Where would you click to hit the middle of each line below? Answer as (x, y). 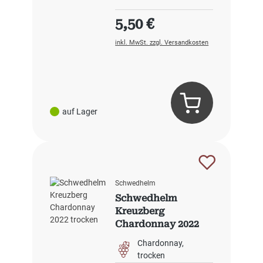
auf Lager (80, 111)
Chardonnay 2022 (157, 224)
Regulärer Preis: (157, 18)
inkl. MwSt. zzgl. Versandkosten (162, 43)
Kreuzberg (140, 211)
